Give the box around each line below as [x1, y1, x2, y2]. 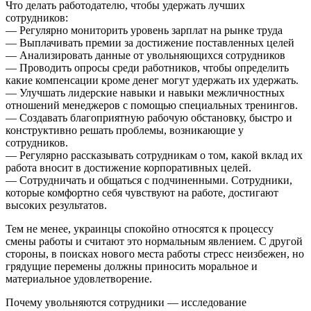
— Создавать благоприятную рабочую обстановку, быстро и [6, 111, 292, 124]
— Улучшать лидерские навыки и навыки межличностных [6, 86, 285, 99]
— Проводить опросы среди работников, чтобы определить [6, 61, 289, 74]
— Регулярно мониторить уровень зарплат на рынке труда [6, 24, 283, 36]
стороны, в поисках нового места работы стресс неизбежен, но [6, 247, 304, 260]
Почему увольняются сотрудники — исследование [6, 296, 246, 308]
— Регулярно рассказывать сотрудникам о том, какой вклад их [6, 149, 303, 161]
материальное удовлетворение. [6, 272, 152, 285]
